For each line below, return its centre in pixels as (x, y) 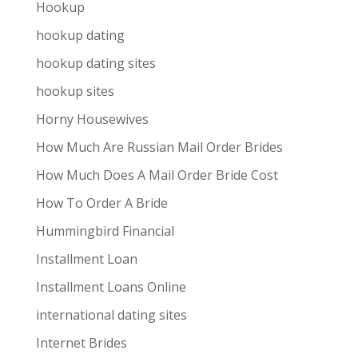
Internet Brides (81, 343)
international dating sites (111, 315)
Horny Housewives (92, 119)
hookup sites (75, 91)
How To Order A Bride (101, 203)
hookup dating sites (95, 63)
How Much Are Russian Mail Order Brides (159, 147)
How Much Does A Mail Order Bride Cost (157, 175)
